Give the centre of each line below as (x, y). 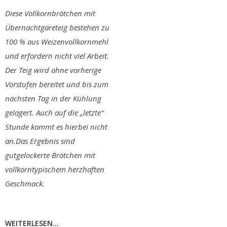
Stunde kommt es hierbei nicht (56, 126)
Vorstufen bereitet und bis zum (57, 84)
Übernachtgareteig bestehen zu (57, 27)
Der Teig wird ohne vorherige (53, 70)
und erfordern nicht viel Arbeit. (57, 55)
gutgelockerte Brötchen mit (50, 155)
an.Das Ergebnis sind (40, 141)
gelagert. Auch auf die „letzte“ (54, 112)
